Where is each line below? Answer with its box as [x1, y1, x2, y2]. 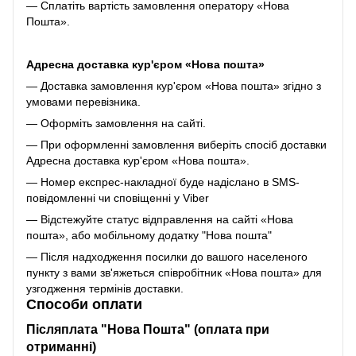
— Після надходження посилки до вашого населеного [26, 250, 308, 263]
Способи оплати [26, 296, 142, 312]
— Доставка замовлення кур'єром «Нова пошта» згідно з [26, 79, 321, 92]
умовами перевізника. [26, 95, 141, 108]
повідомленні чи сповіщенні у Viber [26, 191, 209, 204]
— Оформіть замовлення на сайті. [26, 116, 206, 130]
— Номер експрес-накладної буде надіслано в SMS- [26, 175, 300, 188]
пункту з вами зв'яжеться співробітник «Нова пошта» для [26, 265, 322, 279]
